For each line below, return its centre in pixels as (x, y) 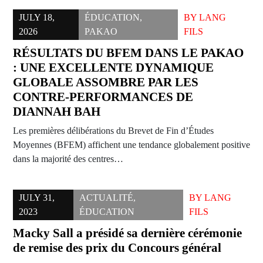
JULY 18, (37, 18)
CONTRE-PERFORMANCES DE (103, 97)
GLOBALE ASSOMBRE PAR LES (106, 82)
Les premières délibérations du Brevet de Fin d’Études (113, 131)
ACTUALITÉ (107, 198)
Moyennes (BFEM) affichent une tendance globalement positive (131, 145)
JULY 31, (37, 198)
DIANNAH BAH (57, 112)
